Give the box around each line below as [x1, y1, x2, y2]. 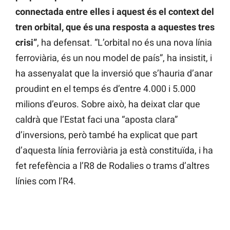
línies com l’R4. [15, 176, 76, 187]
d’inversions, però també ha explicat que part [15, 129, 198, 141]
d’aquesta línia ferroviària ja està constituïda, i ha [15, 145, 213, 156]
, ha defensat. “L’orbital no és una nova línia [37, 37, 212, 48]
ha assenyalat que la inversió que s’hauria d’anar [15, 68, 213, 79]
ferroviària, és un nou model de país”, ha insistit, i [15, 52, 212, 64]
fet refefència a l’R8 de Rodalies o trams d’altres [15, 160, 209, 171]
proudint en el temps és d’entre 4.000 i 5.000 [15, 83, 196, 94]
